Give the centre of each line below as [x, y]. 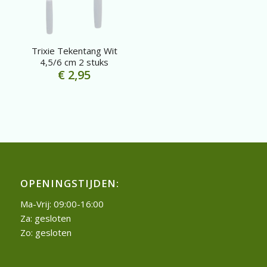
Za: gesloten [45, 218]
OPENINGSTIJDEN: [69, 184]
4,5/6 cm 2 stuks [74, 62]
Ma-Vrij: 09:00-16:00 [62, 204]
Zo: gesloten [46, 232]
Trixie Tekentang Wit [74, 51]
